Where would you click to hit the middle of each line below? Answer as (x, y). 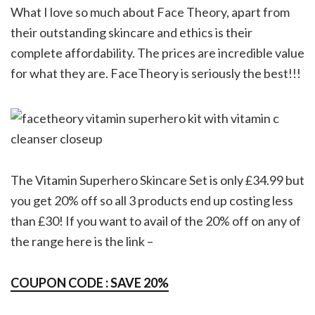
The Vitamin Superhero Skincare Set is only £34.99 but (157, 180)
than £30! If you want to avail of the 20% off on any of (156, 220)
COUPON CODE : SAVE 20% (90, 282)
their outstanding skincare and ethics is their (131, 32)
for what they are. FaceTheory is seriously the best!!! (156, 73)
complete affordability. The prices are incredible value (157, 52)
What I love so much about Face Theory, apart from (150, 12)
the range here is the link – (82, 241)
